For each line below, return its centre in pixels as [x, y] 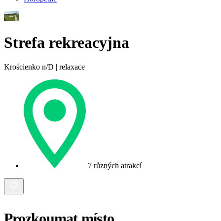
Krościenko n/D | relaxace [44, 67]
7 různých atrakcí [115, 165]
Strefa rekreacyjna [67, 43]
